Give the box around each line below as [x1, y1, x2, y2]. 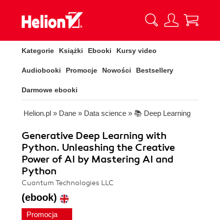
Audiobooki [22, 66, 61, 74]
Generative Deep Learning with [22, 130, 166, 142]
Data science [84, 109, 126, 117]
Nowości [102, 66, 131, 74]
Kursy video [116, 47, 157, 55]
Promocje [66, 66, 97, 74]
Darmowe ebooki [22, 86, 78, 94]
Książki [59, 47, 83, 55]
